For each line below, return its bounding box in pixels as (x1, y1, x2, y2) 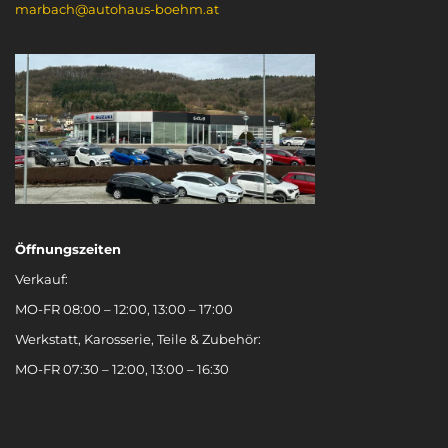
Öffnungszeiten (15, 240, 121, 257)
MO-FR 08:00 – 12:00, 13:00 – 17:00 (15, 300, 233, 317)
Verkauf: (15, 270, 68, 287)
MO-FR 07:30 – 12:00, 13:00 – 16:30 (15, 360, 229, 377)
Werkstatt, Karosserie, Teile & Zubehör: (15, 330, 261, 347)
